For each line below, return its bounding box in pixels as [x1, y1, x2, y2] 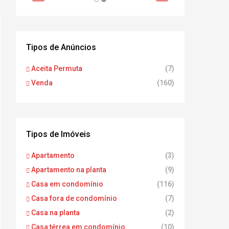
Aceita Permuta [31, 64, 82, 73]
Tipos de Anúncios [26, 42, 96, 52]
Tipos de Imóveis [26, 129, 90, 139]
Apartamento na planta [31, 166, 106, 174]
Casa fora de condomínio [31, 194, 117, 202]
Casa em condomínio [31, 180, 103, 188]
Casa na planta [31, 209, 80, 217]
